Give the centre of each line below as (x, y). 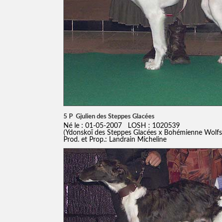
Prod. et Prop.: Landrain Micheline (115, 139)
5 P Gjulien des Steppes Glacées (109, 116)
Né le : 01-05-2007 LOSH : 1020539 (121, 125)
